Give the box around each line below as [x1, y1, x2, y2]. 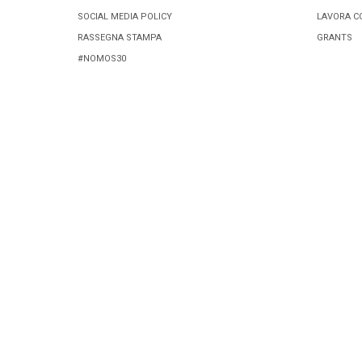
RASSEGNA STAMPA [78, 30, 162, 44]
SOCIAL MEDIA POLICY [78, 9, 172, 23]
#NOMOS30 [78, 51, 126, 65]
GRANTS [317, 30, 352, 44]
